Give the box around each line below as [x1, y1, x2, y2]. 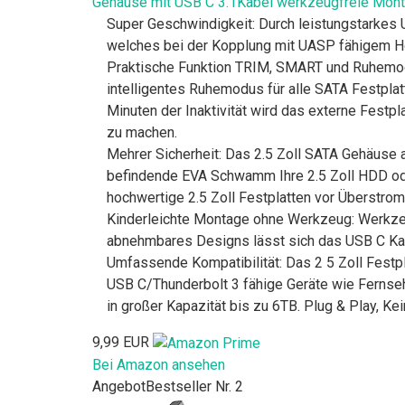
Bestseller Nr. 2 [146, 377, 243, 395]
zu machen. [107, 123, 177, 141]
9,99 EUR [92, 333, 149, 351]
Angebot [92, 377, 146, 395]
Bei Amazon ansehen [92, 355, 225, 373]
